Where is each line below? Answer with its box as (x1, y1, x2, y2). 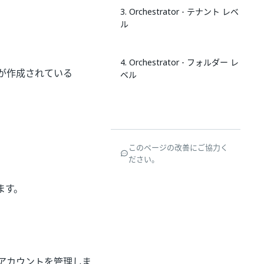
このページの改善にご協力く (128, 141, 228, 153)
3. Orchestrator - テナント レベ (120, 5, 239, 18)
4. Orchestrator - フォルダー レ (120, 56, 239, 68)
